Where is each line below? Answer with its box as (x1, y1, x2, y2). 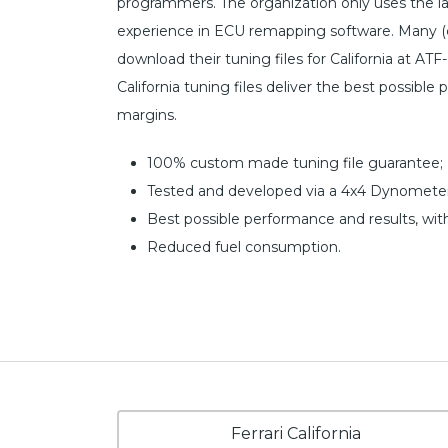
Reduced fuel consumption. (147, 238, 341, 257)
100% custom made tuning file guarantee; (147, 154, 443, 173)
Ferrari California (231, 424, 362, 443)
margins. (117, 106, 177, 125)
